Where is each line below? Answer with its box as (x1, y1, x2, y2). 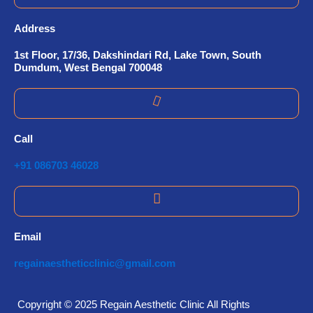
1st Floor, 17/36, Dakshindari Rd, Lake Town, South (14, 50, 261, 61)
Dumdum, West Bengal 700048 (14, 62, 162, 74)
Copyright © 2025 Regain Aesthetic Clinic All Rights (17, 298, 250, 311)
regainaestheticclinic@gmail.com (14, 258, 175, 270)
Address (14, 23, 55, 35)
